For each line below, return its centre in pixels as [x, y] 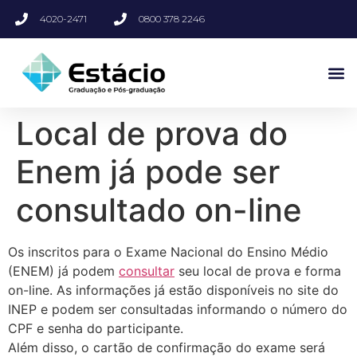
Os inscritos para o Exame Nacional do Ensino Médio [168, 252]
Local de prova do [152, 134]
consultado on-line [159, 210]
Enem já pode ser [148, 172]
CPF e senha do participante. [96, 329]
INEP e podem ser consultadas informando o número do [178, 310]
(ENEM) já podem [63, 271]
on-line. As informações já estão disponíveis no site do [173, 290]
